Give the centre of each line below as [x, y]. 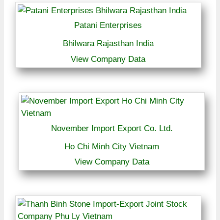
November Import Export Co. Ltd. [112, 128]
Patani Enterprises [108, 26]
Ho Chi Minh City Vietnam [112, 146]
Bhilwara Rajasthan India [108, 44]
